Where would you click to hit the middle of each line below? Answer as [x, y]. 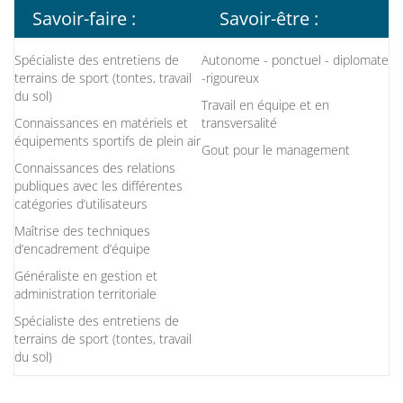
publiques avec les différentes [99, 186]
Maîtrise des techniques [82, 231]
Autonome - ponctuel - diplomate [295, 60]
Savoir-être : [269, 19]
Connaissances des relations [95, 168]
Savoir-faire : [84, 19]
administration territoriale [85, 294]
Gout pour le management [278, 150]
